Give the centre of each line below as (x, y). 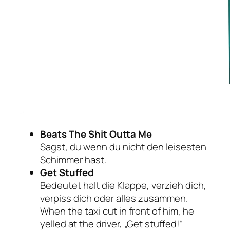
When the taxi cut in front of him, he (117, 211)
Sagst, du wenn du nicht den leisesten (123, 147)
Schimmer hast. (73, 159)
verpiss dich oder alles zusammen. (114, 198)
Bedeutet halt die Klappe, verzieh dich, (123, 185)
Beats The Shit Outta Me (96, 134)
